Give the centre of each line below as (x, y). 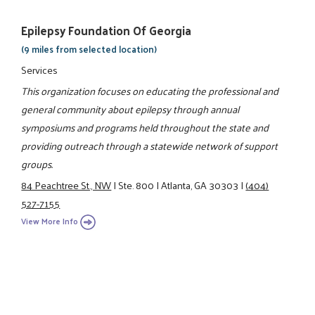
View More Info (50, 221)
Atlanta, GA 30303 (200, 185)
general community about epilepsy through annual (130, 109)
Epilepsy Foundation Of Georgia (107, 31)
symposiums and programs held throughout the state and (145, 127)
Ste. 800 (136, 185)
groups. (37, 163)
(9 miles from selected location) (89, 49)
